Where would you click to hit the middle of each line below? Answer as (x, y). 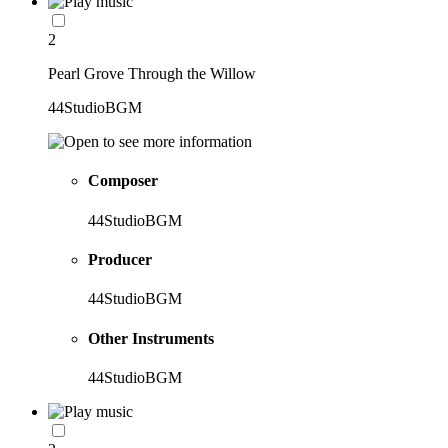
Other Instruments (151, 338)
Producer (120, 259)
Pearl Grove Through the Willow (152, 74)
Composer (123, 181)
